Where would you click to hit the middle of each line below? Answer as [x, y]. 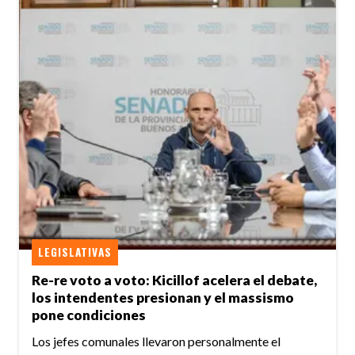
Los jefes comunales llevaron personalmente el [156, 342]
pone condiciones [89, 315]
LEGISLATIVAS [75, 252]
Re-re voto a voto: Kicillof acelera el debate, [174, 281]
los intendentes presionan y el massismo [163, 298]
